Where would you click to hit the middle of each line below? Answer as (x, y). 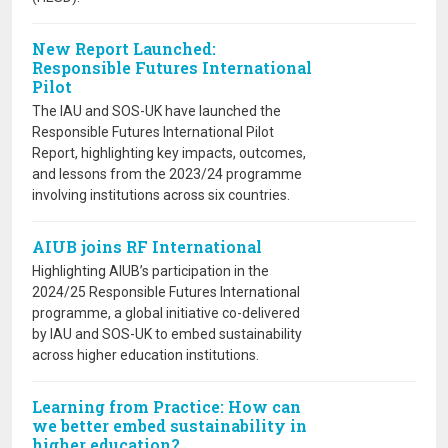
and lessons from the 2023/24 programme (167, 174)
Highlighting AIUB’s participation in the (150, 271)
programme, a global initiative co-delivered (166, 313)
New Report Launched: (124, 48)
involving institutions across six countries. (161, 195)
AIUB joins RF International (147, 246)
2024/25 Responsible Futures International (166, 292)
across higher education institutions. (145, 355)
